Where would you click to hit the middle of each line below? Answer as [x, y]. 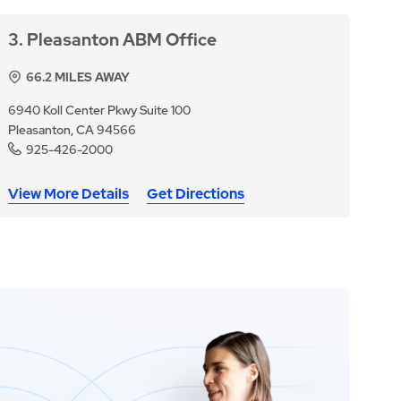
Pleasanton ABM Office [122, 40]
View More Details [69, 194]
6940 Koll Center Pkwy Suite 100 [100, 111]
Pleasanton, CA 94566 [73, 130]
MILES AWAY [91, 77]
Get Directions [196, 194]
